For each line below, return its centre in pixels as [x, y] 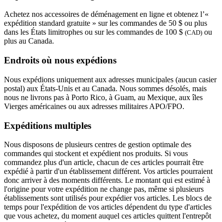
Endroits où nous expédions [60, 60]
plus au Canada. [29, 41]
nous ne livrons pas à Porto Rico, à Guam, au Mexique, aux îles [103, 97]
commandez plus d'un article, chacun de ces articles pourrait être [104, 163]
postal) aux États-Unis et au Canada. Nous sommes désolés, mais [105, 88]
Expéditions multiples [48, 125]
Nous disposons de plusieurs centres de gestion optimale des [98, 145]
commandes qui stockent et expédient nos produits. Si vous [96, 154]
